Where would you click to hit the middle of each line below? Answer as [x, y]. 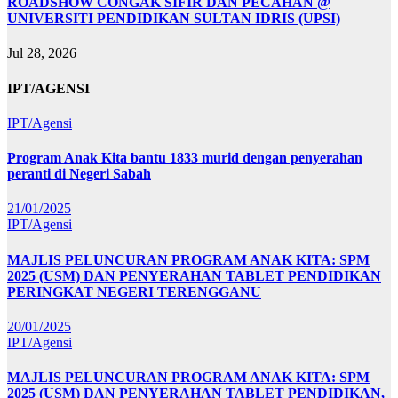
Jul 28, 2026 [42, 53]
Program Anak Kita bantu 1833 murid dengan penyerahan [185, 158]
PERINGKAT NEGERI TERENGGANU [134, 291]
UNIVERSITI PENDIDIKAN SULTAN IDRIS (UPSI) [174, 19]
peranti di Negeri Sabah [79, 174]
